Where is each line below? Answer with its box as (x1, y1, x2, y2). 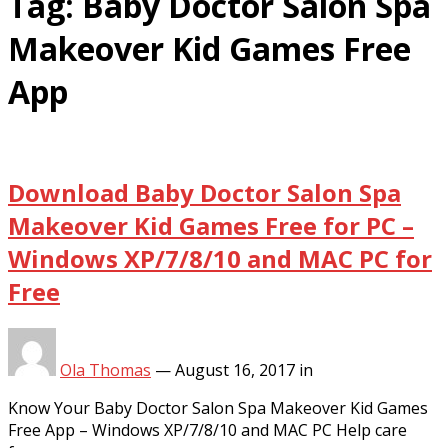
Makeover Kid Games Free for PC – (8, 208, 414, 242)
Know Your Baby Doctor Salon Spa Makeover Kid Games (8, 396, 428, 419)
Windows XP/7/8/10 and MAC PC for (8, 241, 432, 275)
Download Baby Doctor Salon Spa (8, 175, 401, 209)
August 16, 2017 (175, 358, 295, 381)
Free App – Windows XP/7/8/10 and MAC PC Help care (8, 418, 407, 441)
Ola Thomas (60, 358, 151, 381)
